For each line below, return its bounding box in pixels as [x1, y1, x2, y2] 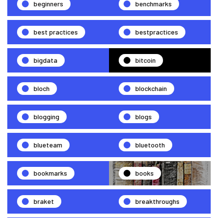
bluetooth [135, 140, 165, 149]
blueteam [34, 140, 62, 149]
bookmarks [34, 168, 67, 177]
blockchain [135, 84, 167, 92]
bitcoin [135, 55, 156, 64]
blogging [34, 112, 59, 121]
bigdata [34, 55, 57, 64]
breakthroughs [135, 197, 180, 205]
